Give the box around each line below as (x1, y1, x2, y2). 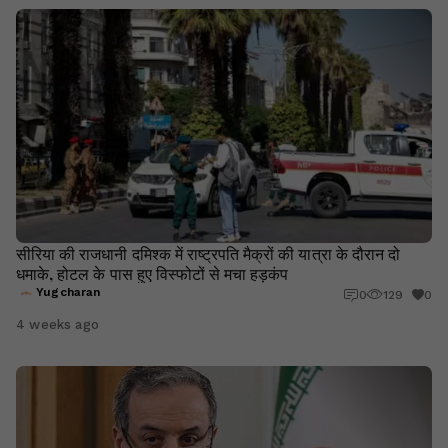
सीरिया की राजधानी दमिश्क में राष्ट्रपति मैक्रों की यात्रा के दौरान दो (16, 242, 401, 264)
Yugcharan (36, 285, 101, 299)
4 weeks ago (16, 317, 99, 332)
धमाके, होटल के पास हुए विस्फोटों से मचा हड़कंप (16, 262, 289, 284)
